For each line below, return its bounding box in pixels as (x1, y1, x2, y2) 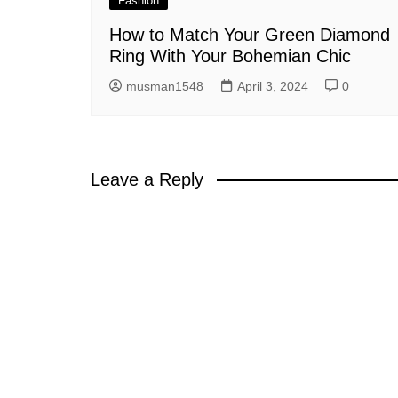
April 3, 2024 (237, 78, 308, 93)
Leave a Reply (91, 170, 203, 189)
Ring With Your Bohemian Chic (109, 45, 351, 66)
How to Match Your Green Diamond (109, 24, 390, 44)
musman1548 (126, 78, 203, 93)
